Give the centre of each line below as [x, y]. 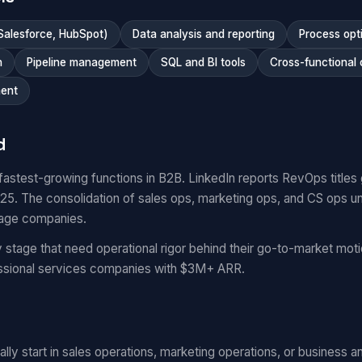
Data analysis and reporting [204, 34]
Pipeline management [82, 62]
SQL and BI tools [203, 62]
